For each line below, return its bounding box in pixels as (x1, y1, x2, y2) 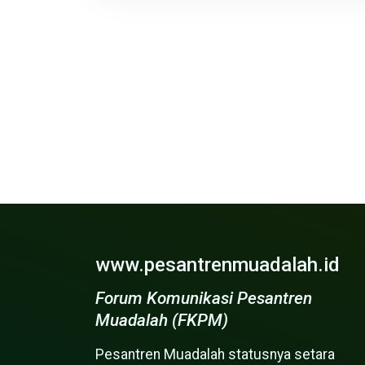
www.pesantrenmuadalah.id (95, 253, 340, 277)
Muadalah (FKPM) (95, 310, 228, 331)
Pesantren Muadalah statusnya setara (95, 346, 335, 363)
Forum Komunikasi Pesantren (95, 288, 312, 309)
